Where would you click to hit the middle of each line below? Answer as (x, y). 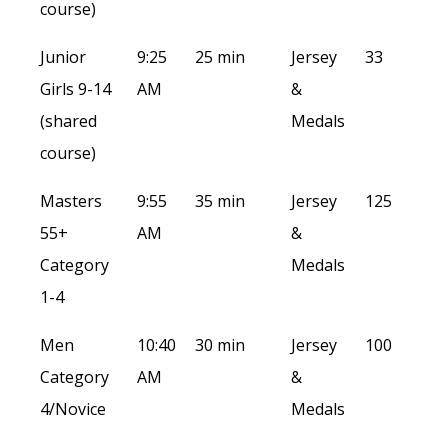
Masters (71, 201)
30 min (220, 345)
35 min (220, 201)
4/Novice (73, 409)
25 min (220, 57)
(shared (68, 121)
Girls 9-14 (75, 89)
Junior (63, 57)
